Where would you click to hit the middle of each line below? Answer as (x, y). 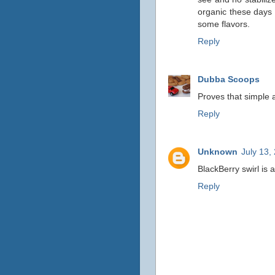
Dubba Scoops (229, 79)
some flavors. (224, 24)
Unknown (218, 151)
